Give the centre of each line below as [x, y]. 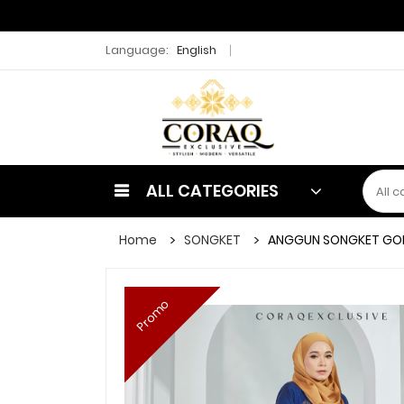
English [198, 50]
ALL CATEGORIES [212, 191]
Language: [137, 50]
